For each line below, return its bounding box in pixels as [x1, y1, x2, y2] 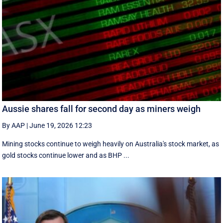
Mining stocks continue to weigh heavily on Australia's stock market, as [2, 140, 220, 148]
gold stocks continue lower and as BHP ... [2, 151, 130, 160]
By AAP [2, 121, 25, 130]
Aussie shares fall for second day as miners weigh [2, 104, 201, 114]
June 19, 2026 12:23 [29, 121, 93, 130]
